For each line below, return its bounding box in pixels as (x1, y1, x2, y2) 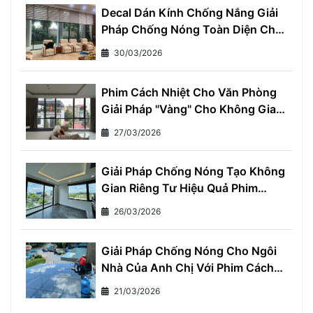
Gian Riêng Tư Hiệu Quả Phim (101, 181, 258, 196)
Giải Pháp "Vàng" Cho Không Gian (101, 101, 283, 116)
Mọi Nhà (101, 39, 146, 54)
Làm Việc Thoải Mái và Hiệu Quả (101, 118, 273, 133)
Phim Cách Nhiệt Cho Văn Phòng (101, 85, 277, 99)
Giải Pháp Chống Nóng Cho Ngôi (101, 243, 277, 258)
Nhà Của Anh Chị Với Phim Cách (101, 260, 274, 275)
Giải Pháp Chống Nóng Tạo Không (101, 164, 285, 179)
